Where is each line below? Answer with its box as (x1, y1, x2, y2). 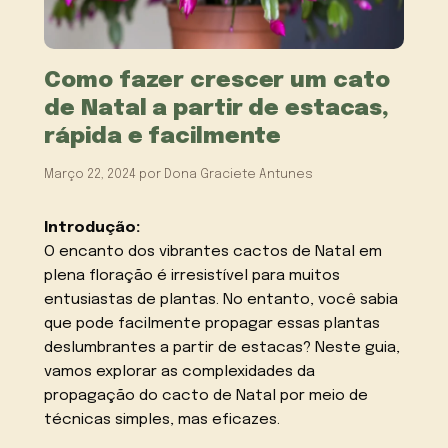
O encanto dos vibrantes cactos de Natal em (44, 243, 383, 260)
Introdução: (44, 219, 141, 236)
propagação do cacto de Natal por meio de (44, 387, 369, 404)
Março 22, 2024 (44, 167, 137, 181)
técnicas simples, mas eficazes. (44, 411, 281, 428)
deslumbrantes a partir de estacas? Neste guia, (44, 339, 401, 356)
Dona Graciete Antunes (164, 167, 314, 181)
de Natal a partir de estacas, (44, 96, 390, 120)
